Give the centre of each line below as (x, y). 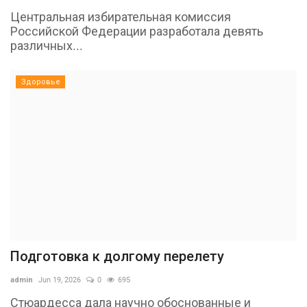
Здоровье (40, 82)
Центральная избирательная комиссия (121, 16)
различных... (47, 45)
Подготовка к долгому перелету (117, 257)
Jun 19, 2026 (60, 280)
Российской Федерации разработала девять (137, 31)
